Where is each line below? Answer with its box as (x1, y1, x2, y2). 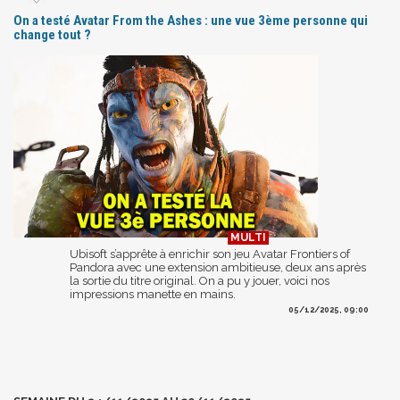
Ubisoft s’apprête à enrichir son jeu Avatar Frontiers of (70, 246, 350, 261)
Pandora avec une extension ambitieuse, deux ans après (70, 260, 366, 274)
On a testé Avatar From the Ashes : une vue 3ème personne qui (13, 12, 368, 29)
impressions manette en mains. (70, 287, 236, 301)
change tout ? (13, 26, 91, 43)
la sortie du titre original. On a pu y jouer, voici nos (70, 273, 329, 287)
